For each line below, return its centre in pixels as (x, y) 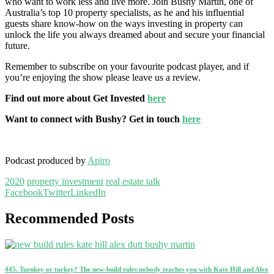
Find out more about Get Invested (76, 98)
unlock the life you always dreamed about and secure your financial (135, 35)
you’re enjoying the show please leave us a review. (103, 77)
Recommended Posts (69, 218)
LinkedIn (88, 192)
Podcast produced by (46, 161)
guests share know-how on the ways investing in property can (124, 24)
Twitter (57, 192)
